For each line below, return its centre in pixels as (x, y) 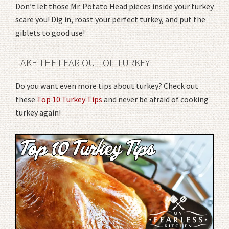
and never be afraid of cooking (155, 99)
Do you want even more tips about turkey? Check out (107, 86)
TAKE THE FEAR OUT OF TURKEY (83, 62)
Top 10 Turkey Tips (70, 99)
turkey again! (38, 112)
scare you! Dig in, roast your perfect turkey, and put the (110, 19)
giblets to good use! (50, 32)
